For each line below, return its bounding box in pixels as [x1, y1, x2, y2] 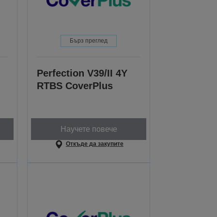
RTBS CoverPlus [37, 80, 113, 92]
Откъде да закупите [65, 140, 124, 148]
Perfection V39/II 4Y [37, 68, 128, 79]
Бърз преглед [70, 37, 108, 45]
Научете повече [60, 124, 117, 133]
